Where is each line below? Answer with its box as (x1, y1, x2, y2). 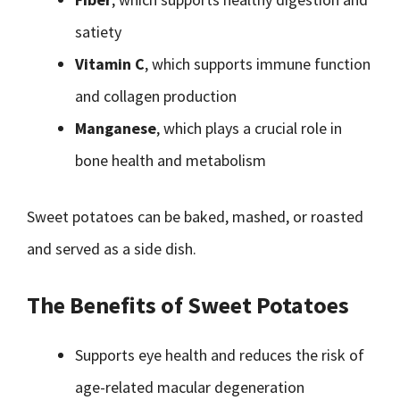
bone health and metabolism (75, 150, 266, 171)
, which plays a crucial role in (156, 118, 342, 138)
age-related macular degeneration (75, 377, 304, 397)
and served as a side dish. (27, 238, 196, 259)
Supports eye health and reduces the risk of (75, 345, 364, 365)
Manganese (75, 118, 156, 138)
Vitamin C (75, 54, 145, 74)
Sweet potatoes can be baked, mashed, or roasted (27, 206, 363, 227)
